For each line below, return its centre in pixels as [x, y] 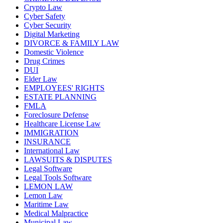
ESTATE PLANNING [60, 97]
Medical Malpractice [56, 214]
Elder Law [41, 79]
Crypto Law [43, 7]
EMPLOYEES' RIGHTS [64, 88]
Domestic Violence [54, 52]
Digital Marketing [52, 34]
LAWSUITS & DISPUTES [68, 160]
